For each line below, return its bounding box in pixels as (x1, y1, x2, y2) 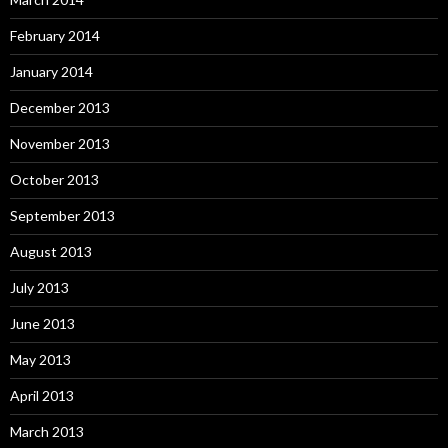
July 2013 (10, 279, 69, 297)
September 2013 (10, 207, 115, 225)
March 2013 (10, 423, 84, 441)
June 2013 (10, 315, 75, 333)
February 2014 (10, 27, 100, 45)
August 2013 (10, 243, 92, 261)
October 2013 (10, 171, 99, 189)
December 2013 (10, 99, 110, 117)
